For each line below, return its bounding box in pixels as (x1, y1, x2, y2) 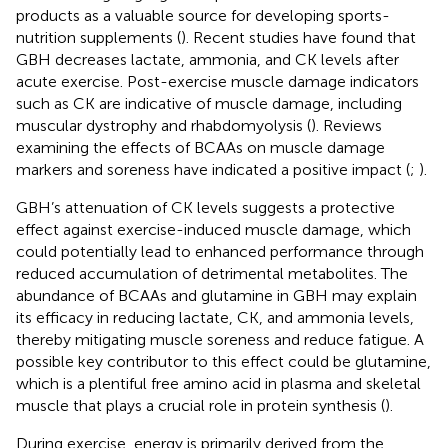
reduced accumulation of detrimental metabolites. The (16, 263, 408, 283)
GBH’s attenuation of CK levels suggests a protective (16, 197, 395, 217)
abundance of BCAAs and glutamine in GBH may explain (16, 285, 417, 305)
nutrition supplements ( (16, 27, 181, 47)
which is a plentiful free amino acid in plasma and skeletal (16, 373, 421, 393)
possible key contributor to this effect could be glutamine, (16, 351, 431, 371)
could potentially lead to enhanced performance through (16, 241, 424, 261)
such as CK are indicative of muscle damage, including (16, 93, 402, 113)
